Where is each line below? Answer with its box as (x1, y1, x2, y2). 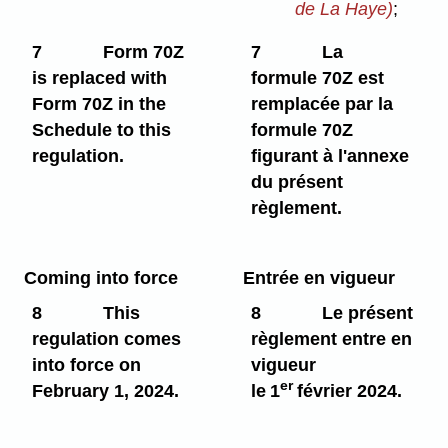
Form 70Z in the (32, 94, 167, 115)
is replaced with (32, 68, 168, 89)
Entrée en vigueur (242, 268, 395, 289)
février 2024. (293, 381, 403, 402)
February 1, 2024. (32, 381, 180, 402)
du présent (251, 172, 344, 193)
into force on (32, 355, 142, 376)
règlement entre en (251, 329, 413, 350)
